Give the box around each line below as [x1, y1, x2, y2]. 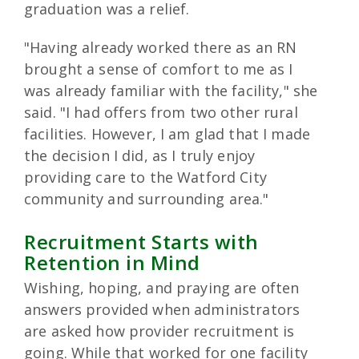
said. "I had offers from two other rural [24, 103, 298, 123]
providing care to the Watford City [24, 167, 267, 188]
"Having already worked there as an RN [24, 38, 297, 58]
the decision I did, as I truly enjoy [24, 146, 256, 166]
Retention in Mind [24, 249, 200, 276]
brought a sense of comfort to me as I [24, 59, 293, 79]
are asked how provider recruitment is [24, 321, 295, 341]
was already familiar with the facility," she [24, 81, 318, 101]
